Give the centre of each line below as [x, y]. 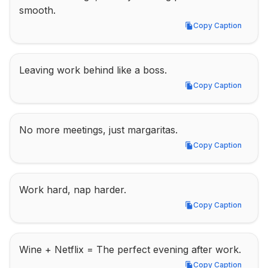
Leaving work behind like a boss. [93, 70]
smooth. [37, 10]
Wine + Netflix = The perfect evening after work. [130, 249]
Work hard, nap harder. [73, 190]
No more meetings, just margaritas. [98, 130]
